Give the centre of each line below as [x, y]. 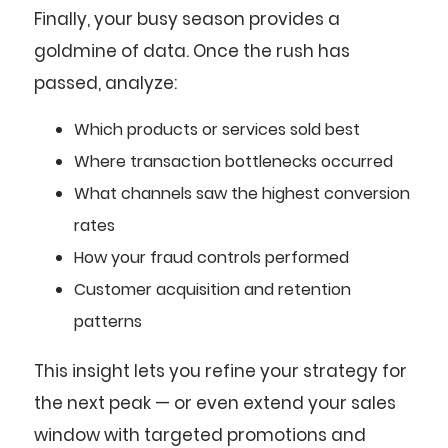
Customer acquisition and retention [212, 289]
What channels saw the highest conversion [242, 193]
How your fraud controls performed [211, 257]
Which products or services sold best [217, 129]
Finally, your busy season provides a [187, 19]
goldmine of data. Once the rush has [192, 51]
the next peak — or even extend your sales [215, 402]
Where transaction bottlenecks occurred [233, 161]
